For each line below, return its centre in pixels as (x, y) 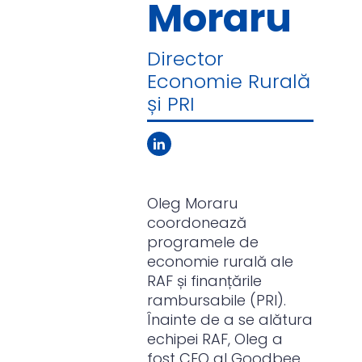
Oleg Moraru (193, 203)
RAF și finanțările (205, 281)
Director (186, 59)
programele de (203, 242)
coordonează (197, 223)
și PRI (171, 104)
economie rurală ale (221, 261)
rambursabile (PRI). (217, 300)
